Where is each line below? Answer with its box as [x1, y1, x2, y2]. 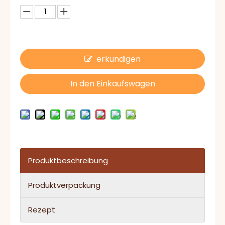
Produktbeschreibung [28, 155, 108, 166]
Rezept [28, 204, 55, 215]
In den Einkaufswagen [70, 78, 155, 89]
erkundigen [96, 53, 141, 65]
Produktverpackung [28, 180, 100, 190]
